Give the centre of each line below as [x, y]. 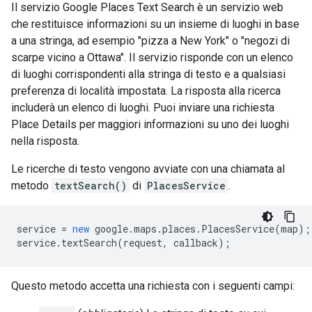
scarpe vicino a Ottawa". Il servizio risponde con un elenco [152, 58]
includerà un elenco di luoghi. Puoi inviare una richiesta [143, 108]
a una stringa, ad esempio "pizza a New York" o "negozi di [150, 41]
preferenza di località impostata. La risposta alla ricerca [146, 91]
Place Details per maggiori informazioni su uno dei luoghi [150, 125]
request [143, 243]
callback [196, 243]
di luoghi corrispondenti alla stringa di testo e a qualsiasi [148, 75]
